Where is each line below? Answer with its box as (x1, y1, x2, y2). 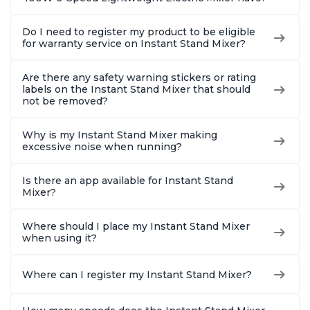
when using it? (22, 232, 97, 245)
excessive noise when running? (22, 140, 182, 154)
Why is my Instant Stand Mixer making (22, 129, 217, 142)
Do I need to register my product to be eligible (22, 26, 255, 39)
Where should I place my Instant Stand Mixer (22, 220, 250, 233)
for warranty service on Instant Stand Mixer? (22, 37, 246, 51)
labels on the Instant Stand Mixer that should (22, 83, 250, 96)
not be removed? (22, 95, 108, 108)
